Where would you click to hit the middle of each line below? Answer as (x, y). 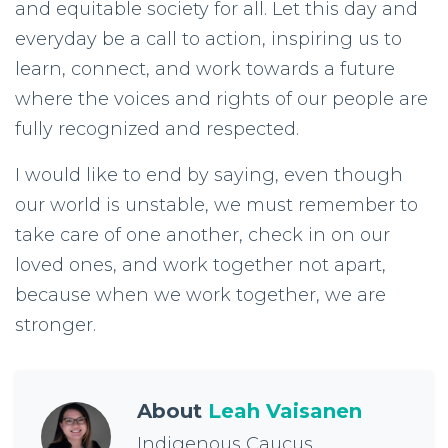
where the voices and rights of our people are (221, 99)
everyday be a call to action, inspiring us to (208, 39)
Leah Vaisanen (285, 411)
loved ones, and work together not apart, (200, 265)
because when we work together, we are (200, 295)
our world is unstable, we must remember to (216, 205)
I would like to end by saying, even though (209, 175)
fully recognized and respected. (157, 129)
